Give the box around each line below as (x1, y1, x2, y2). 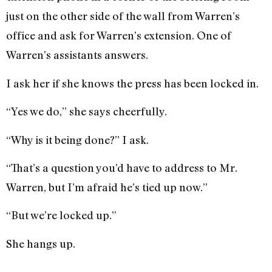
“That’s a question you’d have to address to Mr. (6, 160, 237, 174)
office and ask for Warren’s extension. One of (6, 29, 231, 42)
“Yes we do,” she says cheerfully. (6, 104, 167, 118)
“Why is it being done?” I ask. (6, 132, 149, 146)
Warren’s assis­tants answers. (6, 48, 148, 62)
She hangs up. (6, 236, 75, 250)
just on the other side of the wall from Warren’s (6, 9, 240, 23)
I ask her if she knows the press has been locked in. (6, 76, 259, 90)
